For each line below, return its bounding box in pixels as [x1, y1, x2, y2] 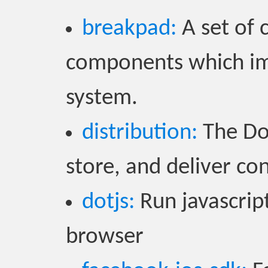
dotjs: [82, 191, 135, 214]
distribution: [82, 121, 197, 145]
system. [66, 87, 138, 110]
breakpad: [82, 17, 176, 41]
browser [66, 226, 144, 249]
